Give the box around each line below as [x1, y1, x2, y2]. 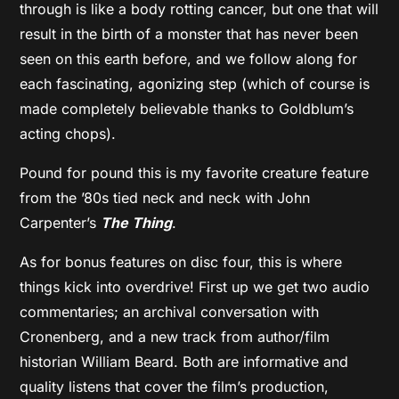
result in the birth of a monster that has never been [20, 24, 359, 43]
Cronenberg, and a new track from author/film [20, 327, 330, 346]
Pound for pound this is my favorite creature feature [20, 163, 370, 182]
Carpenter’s [20, 213, 102, 232]
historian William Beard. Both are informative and [20, 352, 349, 370]
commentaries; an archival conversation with [20, 302, 320, 321]
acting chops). [20, 124, 117, 142]
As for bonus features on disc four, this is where [20, 252, 343, 271]
